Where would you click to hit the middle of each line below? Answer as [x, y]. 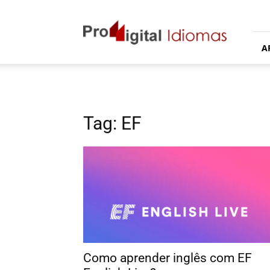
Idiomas [98, 22]
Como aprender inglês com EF [168, 258]
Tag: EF [112, 123]
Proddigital [104, 9]
